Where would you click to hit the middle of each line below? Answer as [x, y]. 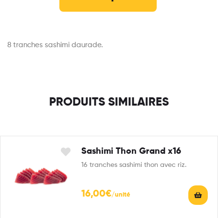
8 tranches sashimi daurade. [55, 45]
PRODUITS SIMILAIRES [109, 102]
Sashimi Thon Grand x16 [131, 151]
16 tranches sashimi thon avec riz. [134, 165]
